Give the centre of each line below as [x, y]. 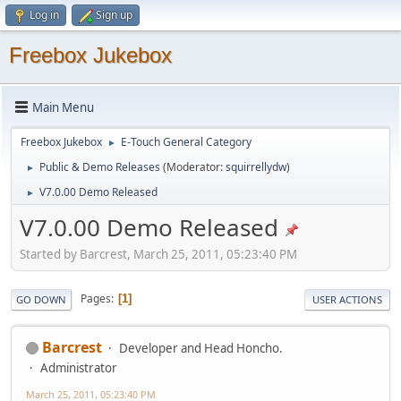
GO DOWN [41, 299]
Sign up [114, 15]
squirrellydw [256, 167]
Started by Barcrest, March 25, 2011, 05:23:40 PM [158, 254]
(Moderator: [194, 167]
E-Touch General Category [186, 142]
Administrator [79, 367]
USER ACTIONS [347, 299]
